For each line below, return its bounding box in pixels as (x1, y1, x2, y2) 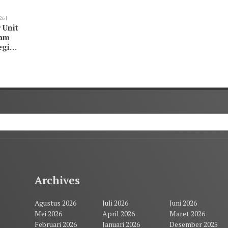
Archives (35, 173, 80, 188)
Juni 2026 (169, 197, 197, 208)
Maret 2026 (169, 208, 205, 218)
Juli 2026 (102, 197, 128, 208)
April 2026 (102, 208, 135, 218)
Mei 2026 (35, 208, 63, 218)
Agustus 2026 (35, 197, 77, 208)
